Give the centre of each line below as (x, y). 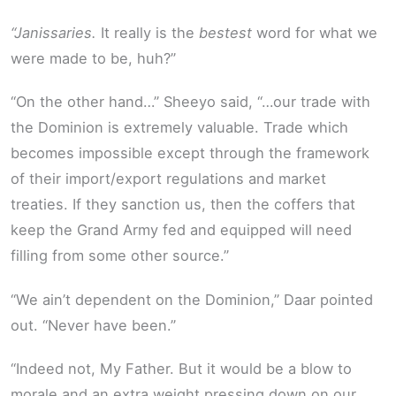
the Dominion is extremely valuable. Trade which (179, 128)
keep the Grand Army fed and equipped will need (181, 230)
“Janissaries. (53, 32)
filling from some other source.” (120, 256)
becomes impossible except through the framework (190, 153)
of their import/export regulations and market (168, 179)
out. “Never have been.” (93, 325)
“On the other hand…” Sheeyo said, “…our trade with (190, 102)
